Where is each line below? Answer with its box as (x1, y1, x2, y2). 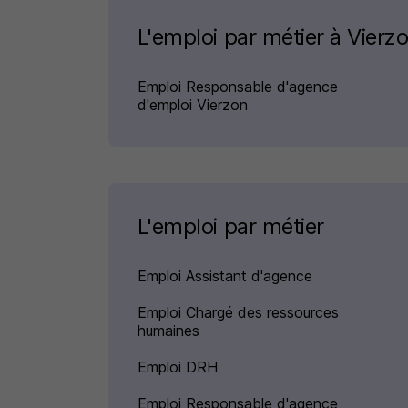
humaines (137, 321, 199, 341)
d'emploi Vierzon (137, 96, 248, 115)
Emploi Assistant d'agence (137, 267, 312, 286)
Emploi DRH (137, 358, 218, 377)
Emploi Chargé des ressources (137, 303, 339, 322)
